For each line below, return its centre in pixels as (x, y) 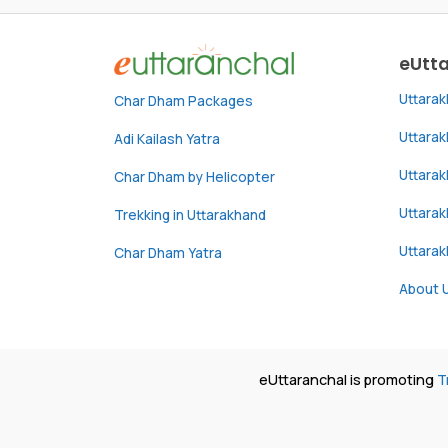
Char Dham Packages (183, 100)
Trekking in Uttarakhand (190, 214)
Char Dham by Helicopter (194, 176)
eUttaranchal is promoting (348, 379)
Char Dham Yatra (168, 252)
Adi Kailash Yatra (167, 138)
